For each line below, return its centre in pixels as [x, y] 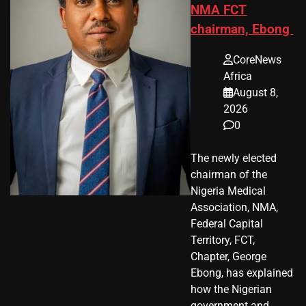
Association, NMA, [235, 208]
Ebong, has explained [242, 273]
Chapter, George [229, 257]
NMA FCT [219, 11]
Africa [238, 76]
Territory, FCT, [223, 240]
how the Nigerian [232, 290]
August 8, [256, 93]
